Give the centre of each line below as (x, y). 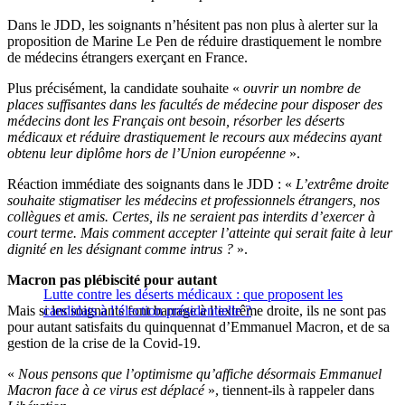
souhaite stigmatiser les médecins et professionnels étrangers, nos (193, 201)
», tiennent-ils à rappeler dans (289, 391)
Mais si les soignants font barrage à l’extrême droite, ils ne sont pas (197, 311)
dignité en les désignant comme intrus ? (120, 250)
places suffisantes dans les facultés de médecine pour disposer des (195, 105)
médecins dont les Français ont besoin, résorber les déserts (176, 121)
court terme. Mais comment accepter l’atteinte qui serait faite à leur (200, 233)
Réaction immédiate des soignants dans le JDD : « (151, 184)
